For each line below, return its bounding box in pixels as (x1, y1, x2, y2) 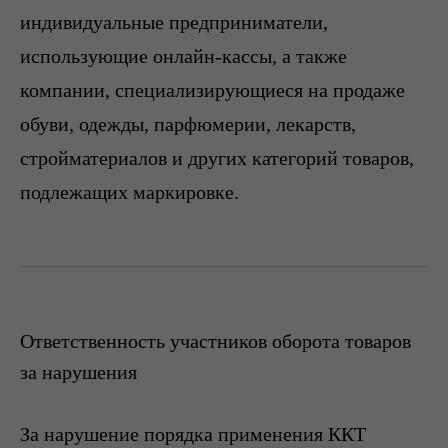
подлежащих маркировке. (20, 181, 239, 203)
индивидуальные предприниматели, (20, 11, 328, 33)
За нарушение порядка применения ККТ (20, 423, 366, 445)
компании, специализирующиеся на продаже (20, 79, 405, 101)
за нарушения (20, 361, 137, 383)
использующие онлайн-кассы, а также (20, 45, 347, 67)
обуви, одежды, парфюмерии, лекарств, (20, 113, 356, 135)
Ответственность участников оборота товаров (20, 330, 411, 352)
